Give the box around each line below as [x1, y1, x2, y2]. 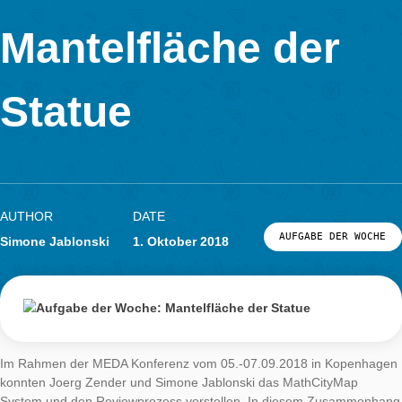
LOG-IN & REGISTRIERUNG [17, 5, 206, 22]
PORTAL [33, 46, 92, 63]
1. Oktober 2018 [151, 320, 261, 337]
